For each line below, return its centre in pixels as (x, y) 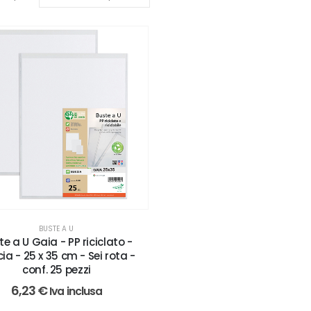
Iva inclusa (76, 291)
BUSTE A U (57, 228)
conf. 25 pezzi (57, 269)
